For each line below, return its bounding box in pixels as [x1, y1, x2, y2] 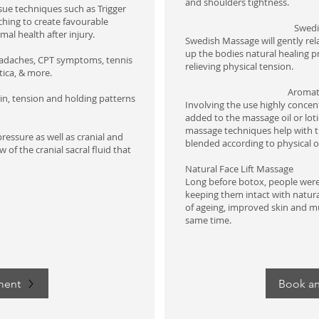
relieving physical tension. [185, 60, 296, 73]
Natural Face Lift [185, 162, 254, 175]
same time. [185, 214, 231, 226]
